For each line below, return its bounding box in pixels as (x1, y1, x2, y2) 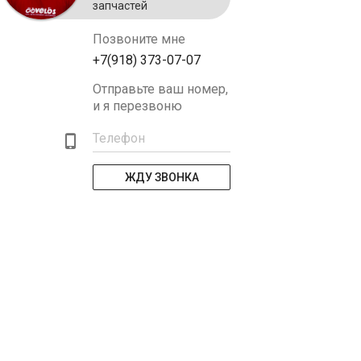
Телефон (93, 131, 145, 146)
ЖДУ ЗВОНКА (124, 171, 199, 184)
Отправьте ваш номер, (93, 81, 228, 97)
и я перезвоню (93, 98, 182, 114)
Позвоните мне (93, 31, 185, 47)
